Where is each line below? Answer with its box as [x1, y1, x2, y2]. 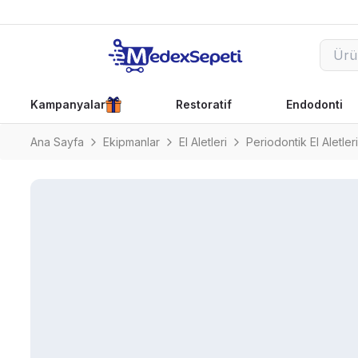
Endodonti [285, 97, 343, 111]
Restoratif [175, 97, 232, 111]
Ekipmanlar [103, 135, 160, 149]
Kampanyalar [30, 97, 105, 111]
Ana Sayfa [30, 135, 84, 149]
